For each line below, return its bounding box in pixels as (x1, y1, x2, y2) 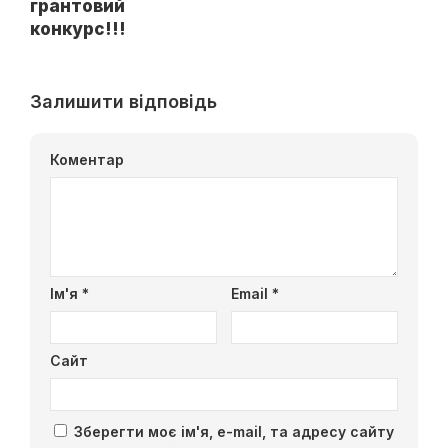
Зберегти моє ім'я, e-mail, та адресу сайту (74, 422, 394, 440)
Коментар (50, 150, 124, 168)
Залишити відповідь (30, 90, 217, 112)
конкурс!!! (30, 18, 126, 39)
